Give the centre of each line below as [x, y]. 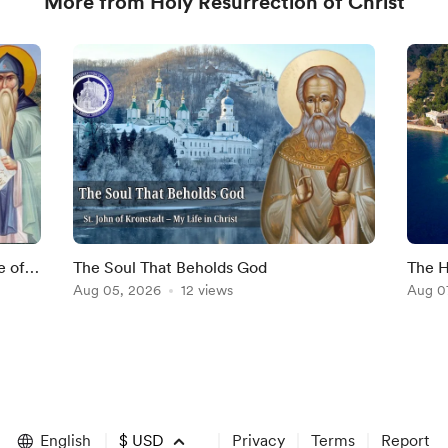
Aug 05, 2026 [117, 290]
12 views [207, 290]
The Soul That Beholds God [170, 267]
